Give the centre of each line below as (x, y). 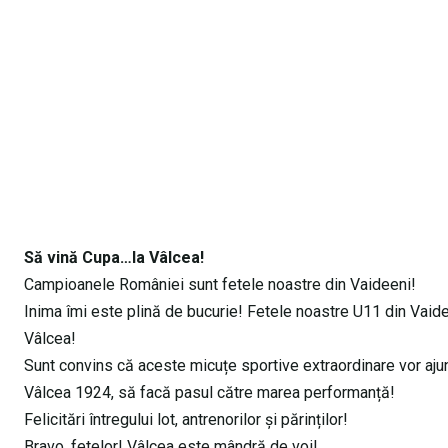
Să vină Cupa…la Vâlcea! (116, 257)
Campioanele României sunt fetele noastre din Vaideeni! (220, 284)
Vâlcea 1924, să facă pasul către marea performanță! (209, 392)
